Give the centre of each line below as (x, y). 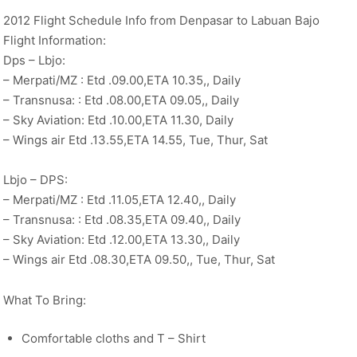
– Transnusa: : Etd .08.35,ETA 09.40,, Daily (122, 220)
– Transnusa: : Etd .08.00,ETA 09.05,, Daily (121, 100)
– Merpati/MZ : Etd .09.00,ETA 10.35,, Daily (122, 80)
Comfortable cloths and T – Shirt (113, 339)
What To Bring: (45, 300)
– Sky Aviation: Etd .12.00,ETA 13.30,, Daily (122, 240)
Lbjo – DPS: (35, 180)
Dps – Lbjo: (34, 60)
